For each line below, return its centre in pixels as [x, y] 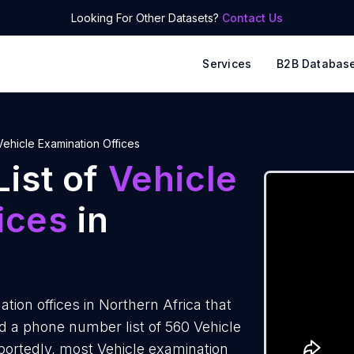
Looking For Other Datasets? [147, 18]
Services [227, 64]
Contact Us [252, 18]
